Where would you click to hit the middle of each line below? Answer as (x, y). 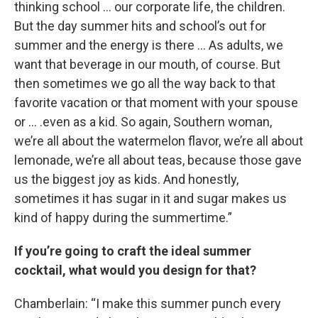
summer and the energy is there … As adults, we (149, 45)
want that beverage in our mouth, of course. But (147, 64)
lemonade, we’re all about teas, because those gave (158, 160)
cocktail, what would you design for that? (135, 270)
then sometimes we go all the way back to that (145, 83)
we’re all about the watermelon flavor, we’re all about (159, 141)
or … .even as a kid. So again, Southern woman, (143, 122)
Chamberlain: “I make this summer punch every (148, 303)
